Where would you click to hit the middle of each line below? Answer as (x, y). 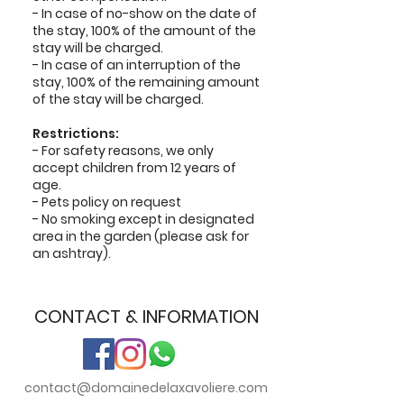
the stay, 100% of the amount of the (144, 31)
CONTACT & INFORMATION (146, 317)
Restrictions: (76, 133)
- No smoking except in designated (143, 219)
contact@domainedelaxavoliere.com (146, 388)
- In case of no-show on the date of (145, 14)
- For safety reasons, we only (123, 151)
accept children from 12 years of (134, 168)
